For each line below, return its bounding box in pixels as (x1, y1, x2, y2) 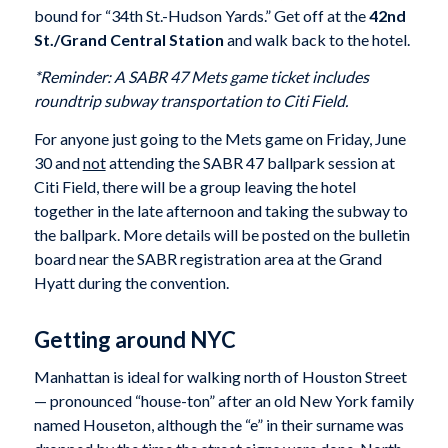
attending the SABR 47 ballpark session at (105, 152, 395, 172)
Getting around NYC (33, 325, 236, 353)
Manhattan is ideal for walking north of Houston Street (33, 367, 407, 387)
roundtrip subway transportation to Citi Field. (33, 91, 348, 111)
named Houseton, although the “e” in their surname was (33, 415, 404, 435)
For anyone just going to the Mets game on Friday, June (33, 128, 406, 148)
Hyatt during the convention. (33, 272, 229, 292)
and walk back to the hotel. (223, 29, 410, 49)
